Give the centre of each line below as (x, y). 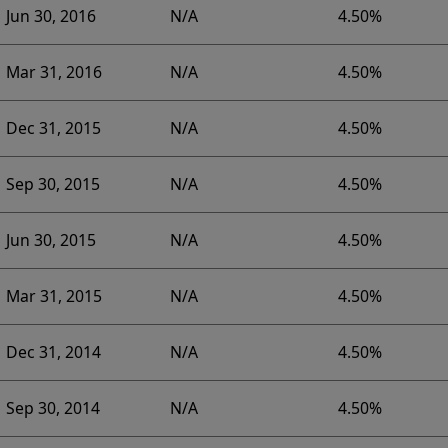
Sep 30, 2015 (52, 184)
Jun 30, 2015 (50, 240)
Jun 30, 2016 (50, 16)
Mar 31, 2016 (53, 72)
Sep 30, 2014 (52, 408)
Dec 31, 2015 (53, 128)
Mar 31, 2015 (53, 296)
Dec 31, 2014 (53, 352)
